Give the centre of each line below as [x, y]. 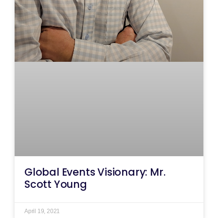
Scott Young [56, 184]
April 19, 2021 [42, 211]
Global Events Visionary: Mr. [95, 172]
